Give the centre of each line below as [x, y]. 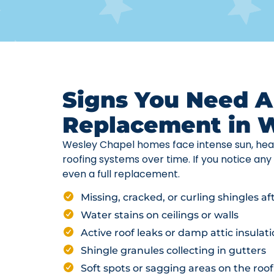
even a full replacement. [121, 174]
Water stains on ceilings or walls [160, 215]
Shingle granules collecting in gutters [173, 251]
